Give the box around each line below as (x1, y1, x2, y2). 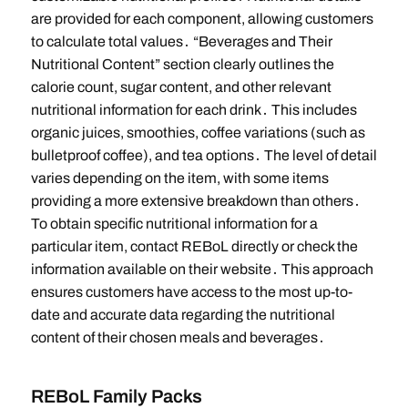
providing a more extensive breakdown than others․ (30, 193, 361, 209)
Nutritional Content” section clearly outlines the (30, 56, 334, 73)
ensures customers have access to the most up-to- (30, 284, 352, 301)
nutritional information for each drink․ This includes (30, 102, 357, 118)
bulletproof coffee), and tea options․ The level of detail (30, 148, 377, 164)
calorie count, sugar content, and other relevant (30, 79, 331, 96)
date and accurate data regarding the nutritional (30, 307, 335, 323)
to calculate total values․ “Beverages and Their (30, 34, 332, 50)
